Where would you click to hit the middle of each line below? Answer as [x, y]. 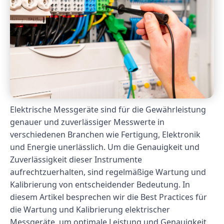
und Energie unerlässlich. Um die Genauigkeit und [105, 147]
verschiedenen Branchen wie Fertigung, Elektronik [105, 135]
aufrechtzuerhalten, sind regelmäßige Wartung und [108, 172]
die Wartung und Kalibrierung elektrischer [90, 210]
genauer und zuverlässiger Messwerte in [87, 122]
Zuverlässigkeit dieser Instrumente [76, 160]
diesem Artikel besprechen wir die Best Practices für [108, 197]
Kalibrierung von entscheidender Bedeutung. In [100, 185]
